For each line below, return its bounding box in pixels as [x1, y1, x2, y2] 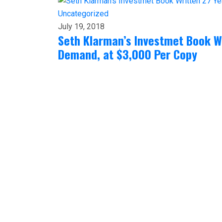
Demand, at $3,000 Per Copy [58, 45, 197, 63]
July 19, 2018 [58, 21, 105, 31]
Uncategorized [58, 8, 109, 18]
